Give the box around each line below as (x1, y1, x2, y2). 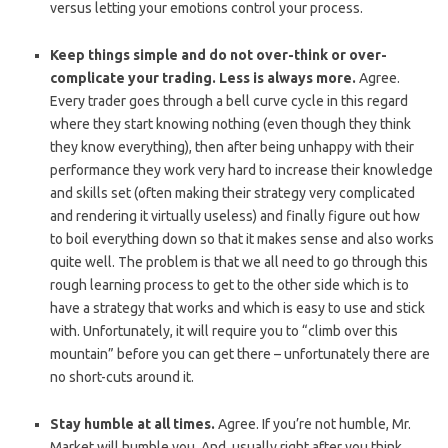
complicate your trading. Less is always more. (50, 70, 356, 87)
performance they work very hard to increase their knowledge (50, 162, 433, 179)
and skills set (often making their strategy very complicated (50, 185, 415, 202)
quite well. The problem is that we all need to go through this (50, 254, 428, 271)
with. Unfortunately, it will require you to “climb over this (50, 323, 398, 340)
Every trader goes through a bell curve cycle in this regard (50, 93, 408, 110)
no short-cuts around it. (50, 369, 194, 386)
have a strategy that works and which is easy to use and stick (50, 300, 425, 317)
